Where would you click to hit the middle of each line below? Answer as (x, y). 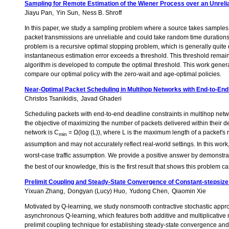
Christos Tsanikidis (51, 99)
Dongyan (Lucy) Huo (96, 191)
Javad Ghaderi (101, 99)
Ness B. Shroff (102, 13)
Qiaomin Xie (189, 191)
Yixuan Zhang (44, 191)
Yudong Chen (148, 191)
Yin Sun (67, 13)
